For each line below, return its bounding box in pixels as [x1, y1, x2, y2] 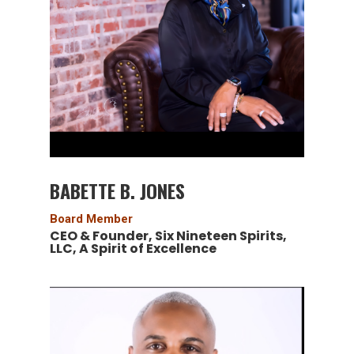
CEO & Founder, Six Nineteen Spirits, [49, 227, 287, 246]
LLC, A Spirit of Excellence [49, 239, 217, 258]
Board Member [49, 212, 133, 227]
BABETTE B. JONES [49, 176, 185, 205]
